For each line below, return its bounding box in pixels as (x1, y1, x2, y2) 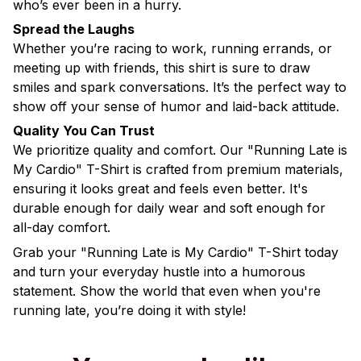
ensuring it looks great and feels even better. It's (13, 180, 308, 197)
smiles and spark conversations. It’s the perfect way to (13, 79, 346, 96)
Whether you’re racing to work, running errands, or (13, 40, 332, 57)
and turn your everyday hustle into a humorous (13, 263, 305, 280)
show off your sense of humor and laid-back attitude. (13, 98, 339, 115)
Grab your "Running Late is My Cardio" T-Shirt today (13, 243, 338, 260)
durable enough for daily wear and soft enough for (13, 200, 326, 217)
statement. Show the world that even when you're (13, 282, 321, 299)
